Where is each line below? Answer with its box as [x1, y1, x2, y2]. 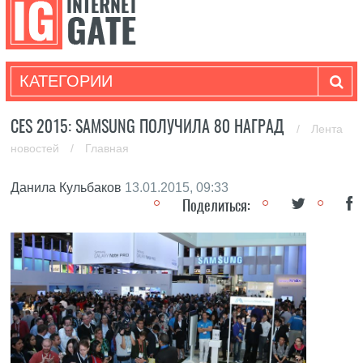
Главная [85, 142, 130, 155]
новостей [11, 142, 63, 155]
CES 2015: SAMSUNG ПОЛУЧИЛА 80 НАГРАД [11, 115, 289, 137]
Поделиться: [181, 195, 250, 216]
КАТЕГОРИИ [19, 72, 113, 90]
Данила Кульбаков [11, 181, 122, 194]
